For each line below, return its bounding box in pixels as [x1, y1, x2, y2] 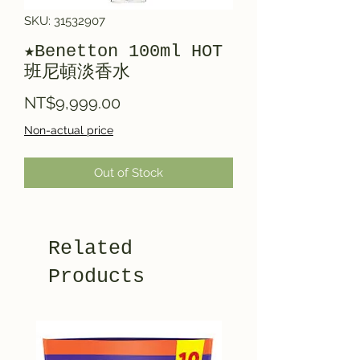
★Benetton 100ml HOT [24, 41, 223, 62]
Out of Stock [94, 165, 163, 180]
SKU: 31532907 [24, 13, 105, 28]
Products [48, 264, 145, 288]
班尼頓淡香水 [24, 62, 130, 83]
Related [48, 236, 133, 260]
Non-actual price [24, 123, 113, 137]
